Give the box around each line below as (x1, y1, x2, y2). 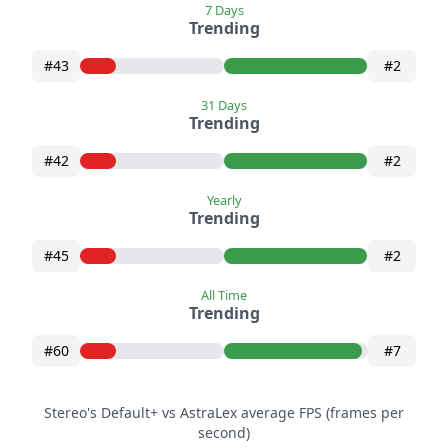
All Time (201, 286, 247, 305)
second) (198, 423, 250, 443)
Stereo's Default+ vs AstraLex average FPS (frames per (44, 403, 404, 423)
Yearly (206, 191, 242, 210)
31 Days (201, 96, 247, 115)
